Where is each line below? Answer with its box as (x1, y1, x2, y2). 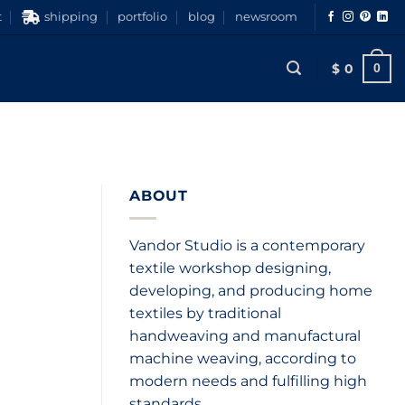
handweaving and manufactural (129, 326, 361, 344)
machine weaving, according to (129, 349, 356, 367)
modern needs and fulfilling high (129, 372, 367, 390)
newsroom (235, 10, 298, 24)
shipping (43, 10, 98, 24)
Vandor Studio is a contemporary (129, 236, 365, 254)
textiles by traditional (129, 304, 281, 322)
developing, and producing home (129, 281, 372, 299)
